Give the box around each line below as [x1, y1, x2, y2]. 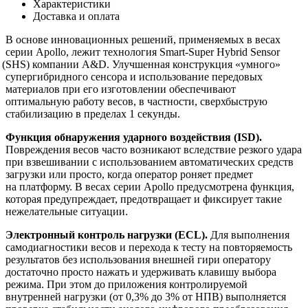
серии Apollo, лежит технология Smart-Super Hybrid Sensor [5, 45, 280, 58]
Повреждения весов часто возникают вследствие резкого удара [5, 143, 302, 155]
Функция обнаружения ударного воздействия [5, 131, 231, 143]
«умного [235, 58, 276, 70]
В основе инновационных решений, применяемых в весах [5, 33, 280, 45]
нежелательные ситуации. [5, 205, 128, 217]
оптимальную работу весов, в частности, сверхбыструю [5, 95, 267, 107]
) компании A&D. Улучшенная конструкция [26, 58, 233, 70]
